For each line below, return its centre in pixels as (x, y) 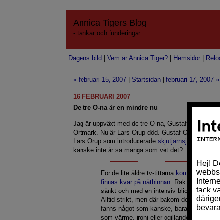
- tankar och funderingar (107, 33)
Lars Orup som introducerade (116, 141)
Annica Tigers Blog (110, 23)
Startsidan (146, 79)
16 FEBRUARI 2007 (102, 96)
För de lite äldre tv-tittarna (138, 173)
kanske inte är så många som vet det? (128, 150)
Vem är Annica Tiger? (138, 58)
